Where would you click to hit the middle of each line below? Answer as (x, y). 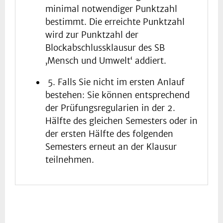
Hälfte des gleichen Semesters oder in (121, 121)
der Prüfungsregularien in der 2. (110, 108)
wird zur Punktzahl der (92, 35)
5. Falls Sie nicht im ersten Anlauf (115, 82)
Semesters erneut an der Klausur (111, 147)
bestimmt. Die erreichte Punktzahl (115, 22)
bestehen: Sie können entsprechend (117, 95)
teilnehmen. (70, 160)
